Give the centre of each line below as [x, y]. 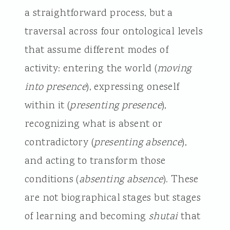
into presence [55, 87]
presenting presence [116, 106]
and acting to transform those [95, 161]
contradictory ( [59, 142]
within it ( [47, 106]
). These [181, 179]
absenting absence [121, 179]
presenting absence [138, 142]
